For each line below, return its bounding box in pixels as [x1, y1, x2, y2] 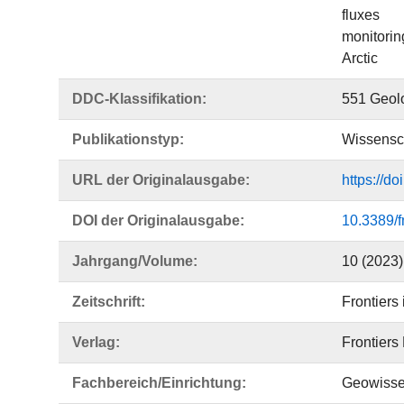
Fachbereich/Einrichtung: [72, 375, 246, 390]
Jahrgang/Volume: [72, 253, 197, 269]
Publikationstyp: [72, 132, 184, 147]
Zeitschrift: [72, 294, 145, 309]
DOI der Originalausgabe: [72, 213, 244, 228]
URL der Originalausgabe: [72, 172, 250, 188]
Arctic [341, 50, 378, 66]
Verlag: [72, 335, 120, 350]
